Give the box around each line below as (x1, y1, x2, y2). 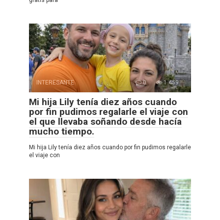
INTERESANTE (36, 79, 74, 86)
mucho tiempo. (29, 125, 94, 137)
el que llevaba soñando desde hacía (29, 115, 182, 127)
